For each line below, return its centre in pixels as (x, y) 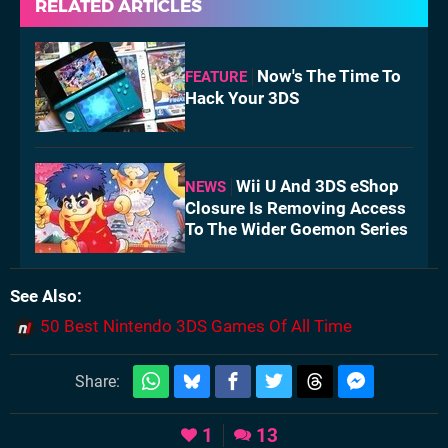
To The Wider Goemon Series (296, 229)
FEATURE (216, 76)
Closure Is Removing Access (295, 208)
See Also (43, 296)
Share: (97, 382)
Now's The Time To (329, 75)
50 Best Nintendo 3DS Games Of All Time (196, 326)
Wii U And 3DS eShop (317, 186)
